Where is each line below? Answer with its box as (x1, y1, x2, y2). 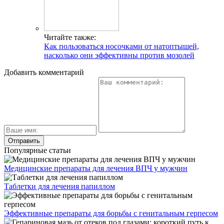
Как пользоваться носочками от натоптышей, (44, 42, 199, 51)
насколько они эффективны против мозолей (44, 51, 194, 60)
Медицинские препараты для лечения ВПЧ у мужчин (4, 164, 187, 173)
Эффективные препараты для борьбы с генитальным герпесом (4, 209, 218, 218)
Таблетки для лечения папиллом (4, 182, 115, 191)
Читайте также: (44, 33, 96, 42)
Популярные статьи (4, 146, 71, 155)
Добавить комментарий (4, 68, 84, 77)
